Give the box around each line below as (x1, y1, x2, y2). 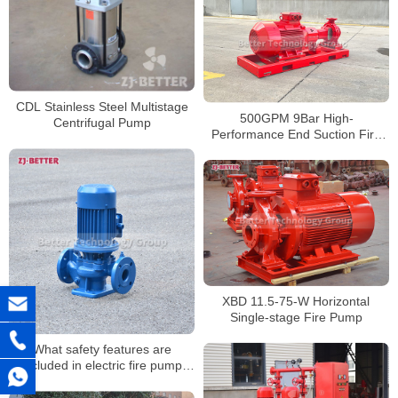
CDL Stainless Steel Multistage (15, 99, 188, 114)
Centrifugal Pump (52, 115, 151, 130)
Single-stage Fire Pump (230, 309, 362, 324)
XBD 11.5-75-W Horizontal (222, 293, 370, 308)
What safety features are (32, 341, 171, 356)
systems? (75, 373, 129, 388)
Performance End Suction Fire (211, 126, 381, 141)
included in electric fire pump (21, 357, 182, 372)
